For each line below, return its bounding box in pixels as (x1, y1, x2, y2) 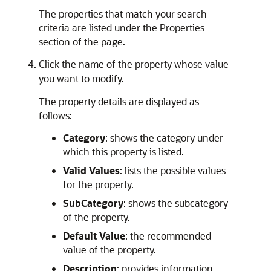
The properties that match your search (39, 7, 207, 21)
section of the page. (39, 35, 125, 48)
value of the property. (63, 243, 156, 256)
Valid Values (63, 164, 120, 177)
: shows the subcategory (123, 197, 228, 210)
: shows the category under (105, 131, 223, 145)
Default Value (63, 229, 125, 243)
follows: (39, 109, 72, 122)
